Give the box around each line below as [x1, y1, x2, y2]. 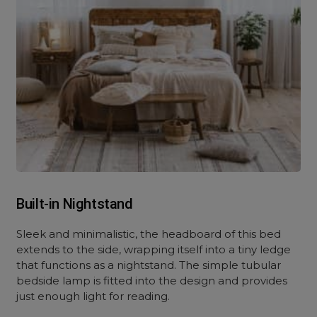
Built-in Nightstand [16, 195, 133, 212]
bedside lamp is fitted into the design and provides [16, 274, 288, 287]
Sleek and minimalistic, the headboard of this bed [16, 227, 282, 241]
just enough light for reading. [16, 289, 171, 303]
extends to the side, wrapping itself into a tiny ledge [16, 243, 292, 256]
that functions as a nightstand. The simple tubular [16, 258, 282, 272]
